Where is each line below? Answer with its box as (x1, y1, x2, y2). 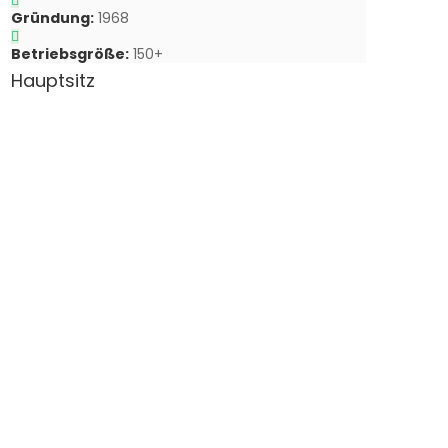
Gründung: (11, 8, 94, 28)
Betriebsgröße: (11, 44, 129, 64)
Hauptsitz (11, 68, 95, 93)
